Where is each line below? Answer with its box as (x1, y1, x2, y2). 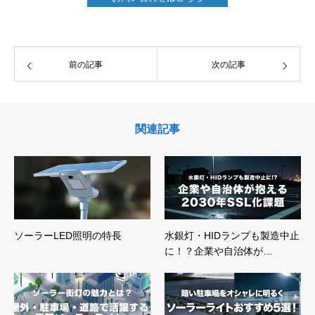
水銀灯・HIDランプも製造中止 (165, 229, 300, 241)
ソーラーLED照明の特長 (14, 229, 122, 241)
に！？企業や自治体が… (165, 245, 273, 257)
